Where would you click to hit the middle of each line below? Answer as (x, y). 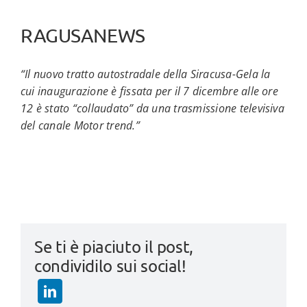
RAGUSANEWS (83, 35)
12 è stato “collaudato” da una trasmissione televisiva (152, 109)
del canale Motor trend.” (80, 126)
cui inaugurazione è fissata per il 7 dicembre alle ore (149, 91)
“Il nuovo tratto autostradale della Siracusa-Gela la (145, 74)
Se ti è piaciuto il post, (113, 247)
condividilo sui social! (110, 266)
